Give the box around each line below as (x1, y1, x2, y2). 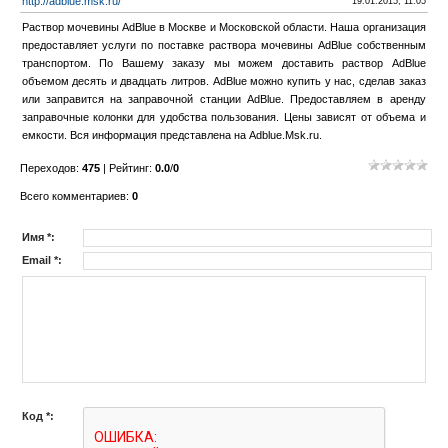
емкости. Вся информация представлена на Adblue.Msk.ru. (21, 129, 322, 141)
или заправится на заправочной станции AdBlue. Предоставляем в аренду (21, 93, 426, 105)
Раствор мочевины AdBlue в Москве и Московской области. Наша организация (21, 21, 426, 33)
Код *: (21, 410, 54, 422)
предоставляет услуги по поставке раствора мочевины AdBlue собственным (21, 39, 426, 51)
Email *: (21, 254, 62, 266)
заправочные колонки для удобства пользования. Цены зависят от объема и (21, 111, 426, 123)
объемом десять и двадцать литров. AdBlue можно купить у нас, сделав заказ (21, 75, 426, 87)
